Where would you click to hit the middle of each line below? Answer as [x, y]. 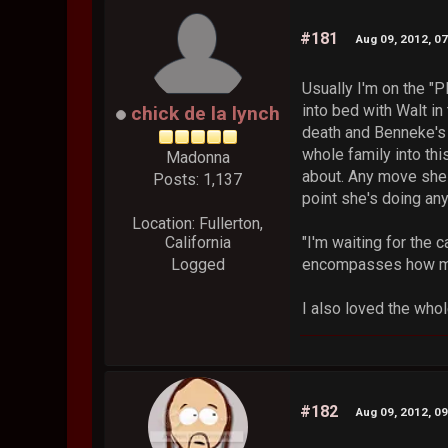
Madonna [197, 158]
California [197, 243]
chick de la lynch [205, 114]
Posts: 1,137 [198, 180]
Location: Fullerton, [198, 224]
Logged [197, 265]
